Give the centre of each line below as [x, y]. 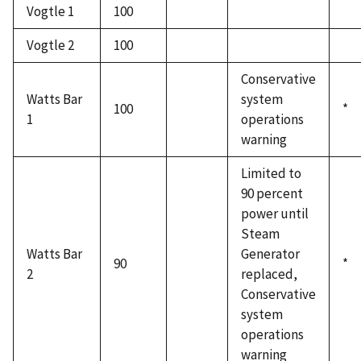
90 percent [272, 194]
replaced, [269, 274]
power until [275, 214]
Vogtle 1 [50, 12]
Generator [270, 254]
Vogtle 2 [50, 46]
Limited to [271, 174]
